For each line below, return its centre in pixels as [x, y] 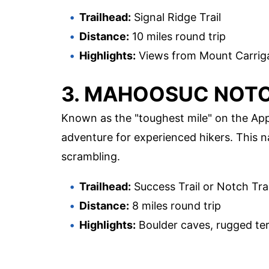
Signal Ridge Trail [176, 17]
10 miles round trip [177, 36]
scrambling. [91, 156]
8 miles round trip [175, 205]
